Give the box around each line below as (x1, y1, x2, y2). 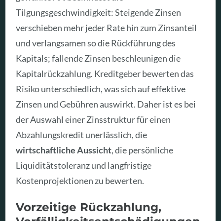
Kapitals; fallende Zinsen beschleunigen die (16, 52, 181, 64)
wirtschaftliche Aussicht (16, 144, 112, 155)
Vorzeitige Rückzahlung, (16, 199, 162, 214)
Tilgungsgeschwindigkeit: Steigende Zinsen (16, 6, 182, 18)
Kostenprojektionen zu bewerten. (16, 175, 145, 186)
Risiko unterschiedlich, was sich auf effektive (16, 83, 186, 94)
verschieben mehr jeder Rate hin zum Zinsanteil (16, 22, 197, 33)
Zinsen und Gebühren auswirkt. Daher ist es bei (16, 98, 196, 110)
